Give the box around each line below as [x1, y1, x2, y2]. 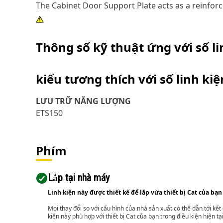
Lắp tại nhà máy [48, 172, 110, 184]
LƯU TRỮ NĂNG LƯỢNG [36, 96, 131, 107]
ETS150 [36, 108, 63, 118]
